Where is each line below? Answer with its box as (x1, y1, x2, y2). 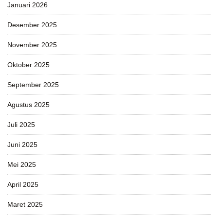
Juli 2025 (7, 120, 35, 128)
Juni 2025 (7, 140, 37, 148)
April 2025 (7, 180, 38, 188)
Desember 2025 (7, 20, 57, 29)
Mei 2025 (7, 160, 36, 168)
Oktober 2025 (7, 60, 50, 69)
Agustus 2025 (7, 100, 50, 109)
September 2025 (7, 80, 59, 89)
